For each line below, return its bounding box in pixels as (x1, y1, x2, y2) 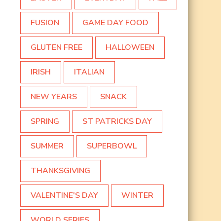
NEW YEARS (31, 91, 77, 103)
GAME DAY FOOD (82, 17, 148, 29)
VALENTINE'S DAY (31, 190, 98, 201)
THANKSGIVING (31, 165, 90, 177)
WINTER (121, 190, 153, 201)
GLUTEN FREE (31, 42, 82, 53)
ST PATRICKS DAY (82, 116, 152, 127)
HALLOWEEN (106, 42, 154, 53)
